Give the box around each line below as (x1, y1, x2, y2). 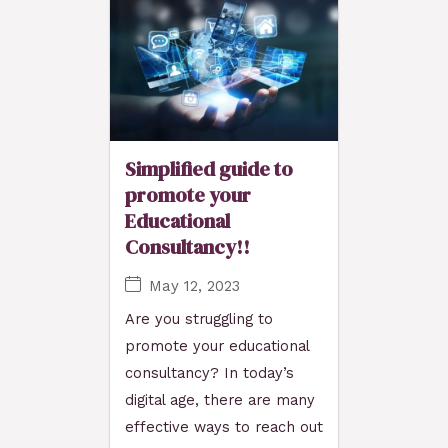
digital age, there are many (125, 391, 315, 410)
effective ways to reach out (125, 418, 323, 437)
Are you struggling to (125, 310, 273, 329)
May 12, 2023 (149, 276, 240, 295)
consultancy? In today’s (125, 364, 294, 383)
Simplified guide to (125, 155, 293, 184)
